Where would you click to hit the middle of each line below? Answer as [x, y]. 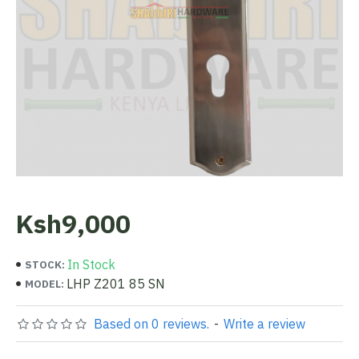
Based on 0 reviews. [151, 324]
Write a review [264, 324]
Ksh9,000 [73, 224]
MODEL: [44, 284]
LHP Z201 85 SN [116, 284]
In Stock [91, 264]
